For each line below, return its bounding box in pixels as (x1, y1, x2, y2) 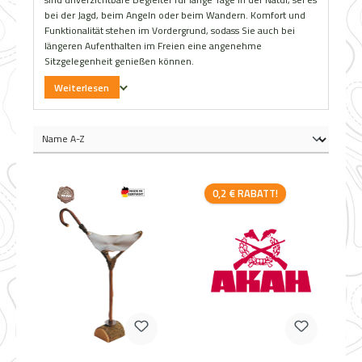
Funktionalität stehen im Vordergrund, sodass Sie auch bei (44, 23, 295, 39)
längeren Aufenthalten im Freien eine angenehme (44, 38, 262, 54)
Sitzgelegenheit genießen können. (44, 53, 194, 69)
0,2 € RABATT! (212, 184, 278, 201)
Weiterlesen (54, 79, 110, 95)
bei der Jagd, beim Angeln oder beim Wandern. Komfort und (44, 7, 305, 23)
